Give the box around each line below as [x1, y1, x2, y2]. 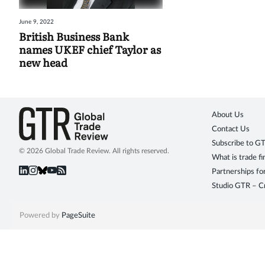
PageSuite [61, 212, 95, 220]
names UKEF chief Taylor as [19, 41, 161, 58]
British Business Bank [19, 28, 129, 45]
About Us [212, 111, 244, 119]
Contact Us [212, 125, 250, 134]
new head [19, 54, 67, 71]
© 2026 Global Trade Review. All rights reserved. [19, 147, 169, 155]
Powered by [19, 212, 62, 220]
